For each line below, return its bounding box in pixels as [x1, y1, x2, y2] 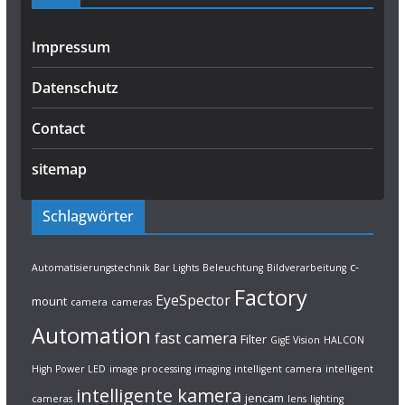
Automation [31, 321, 151, 350]
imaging [193, 363, 231, 375]
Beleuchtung [202, 261, 263, 274]
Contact [31, 118, 85, 138]
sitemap [31, 159, 87, 179]
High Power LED [31, 363, 106, 375]
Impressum [31, 37, 110, 57]
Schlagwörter [42, 206, 134, 226]
